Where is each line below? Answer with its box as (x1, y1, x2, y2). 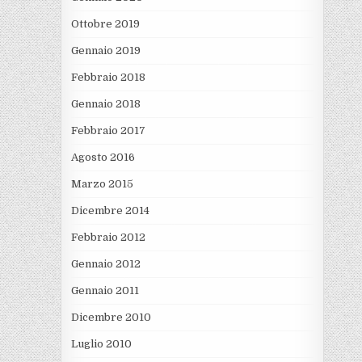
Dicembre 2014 (70, 204, 149, 217)
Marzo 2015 (70, 178, 133, 191)
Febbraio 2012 (70, 231, 145, 244)
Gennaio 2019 (70, 44, 141, 57)
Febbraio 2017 (70, 124, 145, 137)
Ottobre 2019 (70, 18, 140, 31)
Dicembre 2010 (70, 311, 151, 324)
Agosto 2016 (70, 151, 135, 164)
